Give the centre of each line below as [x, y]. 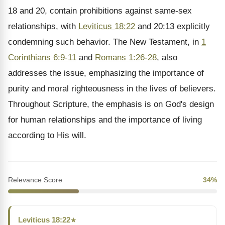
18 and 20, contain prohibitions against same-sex [100, 11]
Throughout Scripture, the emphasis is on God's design [111, 104]
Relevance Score [35, 180]
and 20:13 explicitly [173, 26]
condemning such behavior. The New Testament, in [105, 42]
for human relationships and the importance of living [105, 120]
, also [167, 58]
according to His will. [47, 135]
